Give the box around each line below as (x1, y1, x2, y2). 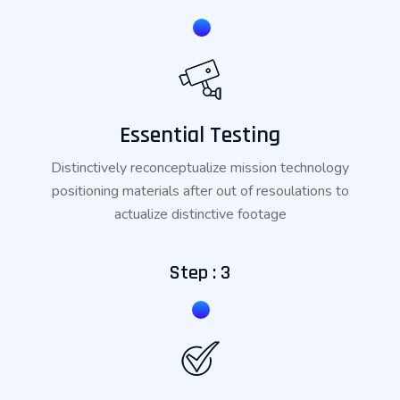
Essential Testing (120, 121, 280, 151)
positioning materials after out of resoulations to (51, 181, 349, 202)
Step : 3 (170, 261, 230, 287)
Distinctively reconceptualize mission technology (51, 158, 349, 179)
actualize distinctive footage (113, 204, 287, 225)
